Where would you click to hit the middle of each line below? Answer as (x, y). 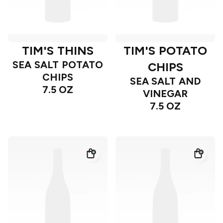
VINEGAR (165, 94)
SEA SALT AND (165, 81)
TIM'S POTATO (165, 51)
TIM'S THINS (58, 51)
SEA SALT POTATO (58, 65)
